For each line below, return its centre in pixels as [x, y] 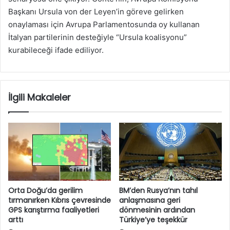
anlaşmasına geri [150, 200]
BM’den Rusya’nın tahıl [158, 191]
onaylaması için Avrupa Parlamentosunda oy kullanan [104, 25]
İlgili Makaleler [40, 98]
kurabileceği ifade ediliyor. [56, 50]
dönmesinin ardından [157, 210]
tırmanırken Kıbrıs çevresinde [60, 200]
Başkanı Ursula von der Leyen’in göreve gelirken [96, 12]
